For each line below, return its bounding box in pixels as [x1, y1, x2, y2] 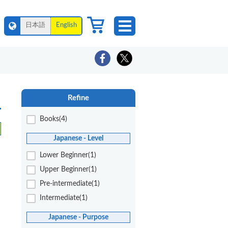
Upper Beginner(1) [40, 165, 97, 173]
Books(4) [40, 116, 67, 123]
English [55, 22, 77, 28]
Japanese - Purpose [48, 213, 108, 221]
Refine [68, 94, 89, 102]
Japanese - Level [53, 134, 103, 142]
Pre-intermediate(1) [40, 180, 100, 187]
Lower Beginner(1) [40, 151, 96, 159]
